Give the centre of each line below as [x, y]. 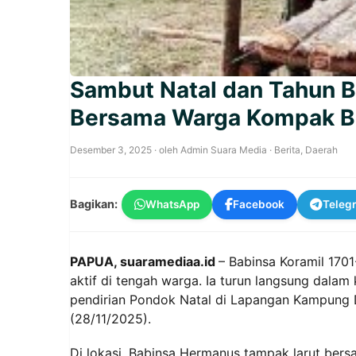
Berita [287, 149]
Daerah [321, 149]
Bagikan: [94, 204]
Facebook [259, 204]
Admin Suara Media [224, 149]
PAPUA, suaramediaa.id [144, 261]
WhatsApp [172, 204]
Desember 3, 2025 [111, 149]
